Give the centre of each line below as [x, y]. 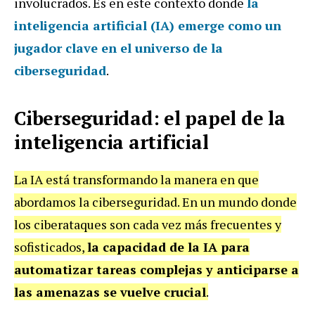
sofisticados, [51, 246]
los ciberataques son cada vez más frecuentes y [148, 224]
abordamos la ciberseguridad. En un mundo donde [155, 201]
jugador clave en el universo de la [118, 47]
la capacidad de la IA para [168, 246]
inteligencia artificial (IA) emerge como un [148, 25]
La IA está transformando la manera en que [136, 179]
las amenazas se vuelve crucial [110, 291]
